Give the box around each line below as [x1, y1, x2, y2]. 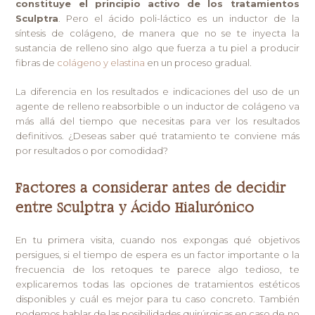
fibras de [15, 56, 58, 68]
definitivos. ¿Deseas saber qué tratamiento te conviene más [15, 129, 300, 141]
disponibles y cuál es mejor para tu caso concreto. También [15, 292, 300, 304]
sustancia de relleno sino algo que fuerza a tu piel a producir [15, 41, 300, 53]
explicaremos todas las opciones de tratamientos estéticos [15, 278, 300, 290]
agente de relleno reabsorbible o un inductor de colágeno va [15, 100, 300, 112]
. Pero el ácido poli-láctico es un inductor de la [58, 12, 300, 24]
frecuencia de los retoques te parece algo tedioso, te [15, 263, 300, 275]
